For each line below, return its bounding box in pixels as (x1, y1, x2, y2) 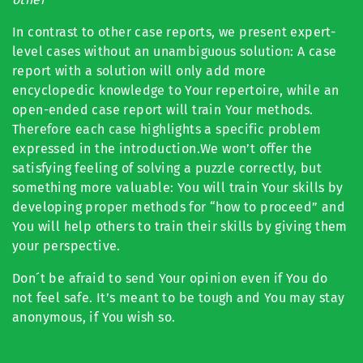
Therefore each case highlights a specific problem (12, 122, 322, 137)
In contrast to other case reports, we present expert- (12, 24, 336, 40)
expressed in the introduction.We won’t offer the (12, 141, 313, 156)
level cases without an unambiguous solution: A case (12, 44, 337, 59)
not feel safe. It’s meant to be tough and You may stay (12, 290, 345, 305)
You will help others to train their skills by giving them (12, 219, 348, 234)
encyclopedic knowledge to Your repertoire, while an (12, 83, 340, 98)
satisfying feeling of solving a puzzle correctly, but (12, 160, 322, 176)
